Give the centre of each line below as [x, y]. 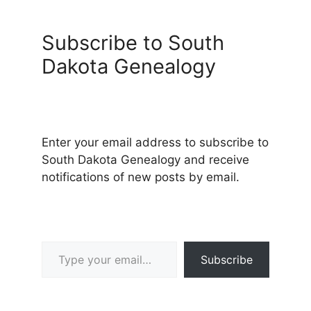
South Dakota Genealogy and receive [145, 160]
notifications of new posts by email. [141, 177]
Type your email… [61, 241]
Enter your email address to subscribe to [155, 143]
